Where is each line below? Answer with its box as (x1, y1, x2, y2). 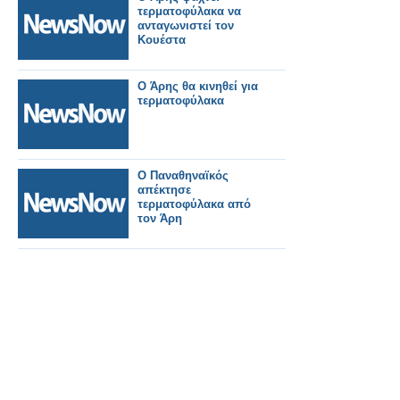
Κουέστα (137, 33, 186, 47)
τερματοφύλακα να (137, 4, 241, 19)
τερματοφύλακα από (137, 197, 251, 212)
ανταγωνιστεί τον (137, 19, 234, 33)
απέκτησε (137, 183, 191, 197)
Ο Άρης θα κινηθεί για (137, 79, 258, 94)
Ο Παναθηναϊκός (137, 169, 229, 183)
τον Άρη (137, 212, 182, 226)
